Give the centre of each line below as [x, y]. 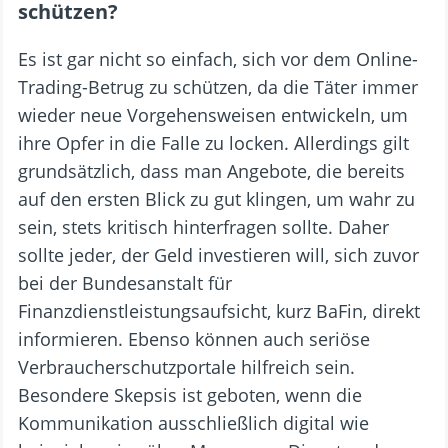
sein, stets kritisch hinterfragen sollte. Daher [203, 226]
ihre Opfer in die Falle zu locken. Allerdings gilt [213, 142]
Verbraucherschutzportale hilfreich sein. [186, 366]
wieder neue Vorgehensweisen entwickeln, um [213, 114]
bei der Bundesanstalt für [125, 282]
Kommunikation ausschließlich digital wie [193, 422]
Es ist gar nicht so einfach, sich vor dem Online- [218, 58]
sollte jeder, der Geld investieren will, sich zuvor [218, 254]
